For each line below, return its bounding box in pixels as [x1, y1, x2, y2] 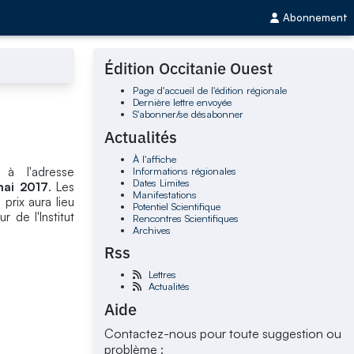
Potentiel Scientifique [132, 199, 220, 213]
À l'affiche [132, 152, 176, 165]
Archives [132, 223, 171, 236]
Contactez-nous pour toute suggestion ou [104, 325, 342, 341]
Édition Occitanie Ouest [104, 58, 273, 80]
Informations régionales [132, 164, 236, 177]
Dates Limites [132, 175, 190, 189]
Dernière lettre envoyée [132, 96, 232, 109]
